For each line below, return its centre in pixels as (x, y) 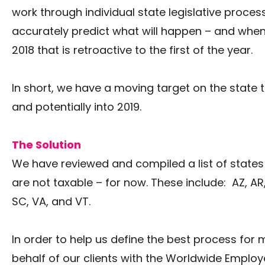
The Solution (46, 144)
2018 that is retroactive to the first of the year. (132, 50)
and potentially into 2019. (77, 106)
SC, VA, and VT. (51, 201)
